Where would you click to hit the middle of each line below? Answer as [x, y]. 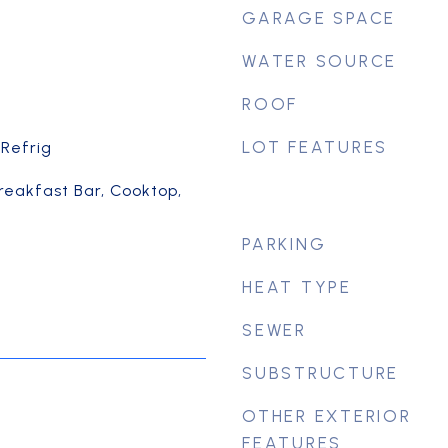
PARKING [284, 244]
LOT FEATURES [315, 147]
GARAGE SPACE [319, 18]
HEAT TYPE [297, 287]
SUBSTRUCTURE [320, 373]
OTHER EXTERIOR [327, 416]
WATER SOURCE [319, 61]
